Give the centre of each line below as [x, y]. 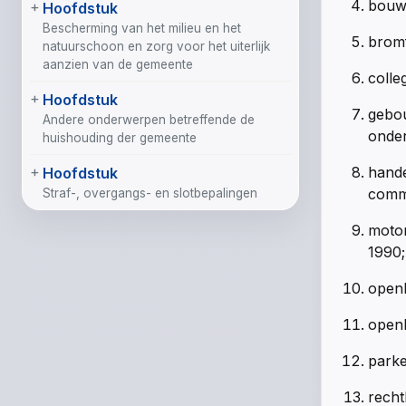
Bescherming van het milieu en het [142, 28]
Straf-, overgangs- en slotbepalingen [150, 193]
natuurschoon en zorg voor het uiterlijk [156, 46]
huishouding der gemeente [120, 137]
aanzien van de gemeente [118, 64]
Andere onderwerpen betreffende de [149, 119]
